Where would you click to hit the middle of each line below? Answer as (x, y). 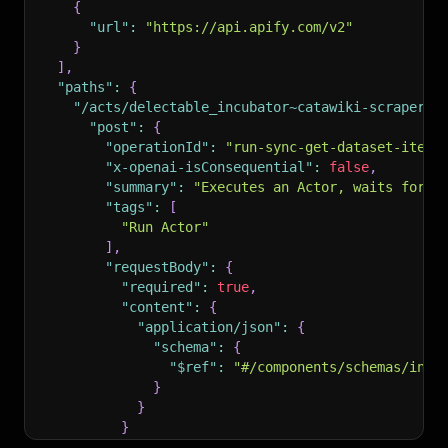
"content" (157, 307)
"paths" (85, 87)
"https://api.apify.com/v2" (249, 27)
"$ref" (193, 367)
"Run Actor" (165, 227)
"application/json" (209, 327)
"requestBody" (157, 267)
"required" (161, 287)
